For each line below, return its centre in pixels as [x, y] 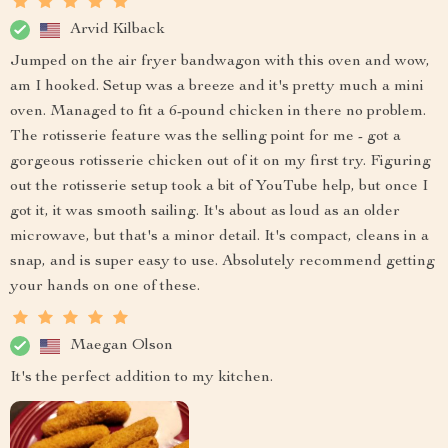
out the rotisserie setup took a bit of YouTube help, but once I [219, 187]
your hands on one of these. [105, 287]
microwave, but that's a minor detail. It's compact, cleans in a [219, 237]
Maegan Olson [121, 345]
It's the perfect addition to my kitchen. [141, 378]
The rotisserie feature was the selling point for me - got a [205, 137]
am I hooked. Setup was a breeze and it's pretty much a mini [217, 87]
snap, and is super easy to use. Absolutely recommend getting [222, 262]
